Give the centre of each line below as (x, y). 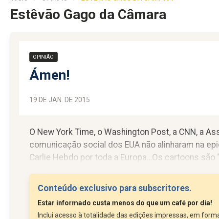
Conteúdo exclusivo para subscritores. (115, 188)
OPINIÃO (44, 57)
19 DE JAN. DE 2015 (59, 99)
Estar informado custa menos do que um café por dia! (125, 203)
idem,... (42, 170)
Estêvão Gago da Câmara (88, 14)
